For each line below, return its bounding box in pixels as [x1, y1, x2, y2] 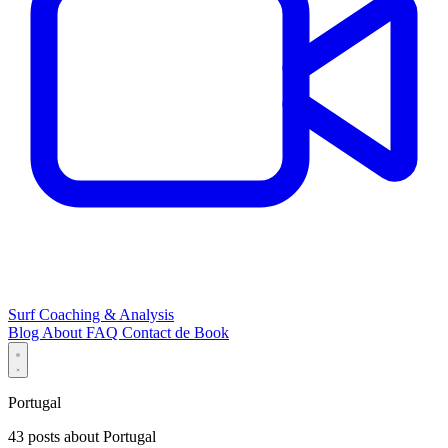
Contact [122, 324, 175, 342]
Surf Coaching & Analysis [8, 306, 174, 324]
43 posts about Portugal [8, 428, 156, 446]
